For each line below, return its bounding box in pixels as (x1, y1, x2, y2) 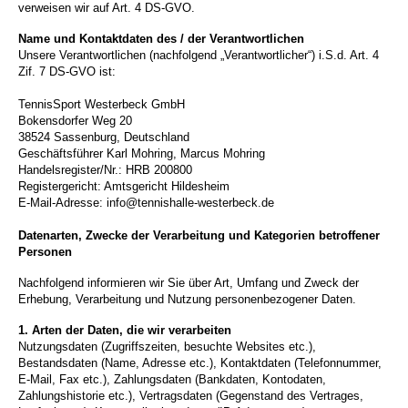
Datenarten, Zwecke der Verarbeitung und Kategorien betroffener (18, 229, 380, 243)
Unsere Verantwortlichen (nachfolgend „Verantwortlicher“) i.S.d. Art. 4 (18, 48, 379, 63)
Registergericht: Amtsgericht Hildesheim (18, 179, 229, 194)
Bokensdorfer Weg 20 (18, 114, 132, 128)
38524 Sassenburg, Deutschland (18, 130, 189, 145)
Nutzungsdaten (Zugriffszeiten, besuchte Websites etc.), (18, 340, 316, 354)
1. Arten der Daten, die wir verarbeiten (18, 323, 231, 338)
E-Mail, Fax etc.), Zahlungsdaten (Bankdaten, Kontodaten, (18, 372, 326, 387)
